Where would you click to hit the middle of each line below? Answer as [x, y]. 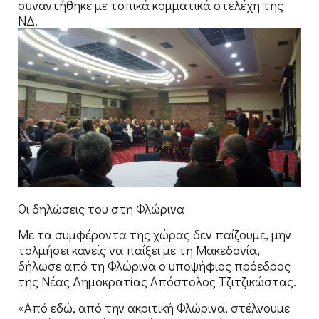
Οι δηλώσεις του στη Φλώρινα [101, 208]
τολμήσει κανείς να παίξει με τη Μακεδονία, [139, 250]
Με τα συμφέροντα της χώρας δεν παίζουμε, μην [155, 235]
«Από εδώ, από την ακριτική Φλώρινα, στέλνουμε [154, 307]
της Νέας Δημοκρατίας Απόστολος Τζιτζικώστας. [157, 282]
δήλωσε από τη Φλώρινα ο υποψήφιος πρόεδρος [154, 266]
